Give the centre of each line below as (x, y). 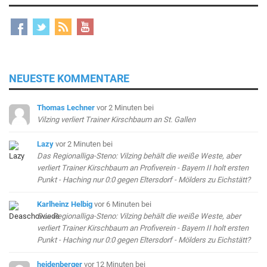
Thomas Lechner (66, 108)
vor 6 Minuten (118, 204)
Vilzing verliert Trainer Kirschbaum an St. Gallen (117, 120)
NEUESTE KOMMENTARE (69, 79)
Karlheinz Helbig (65, 204)
